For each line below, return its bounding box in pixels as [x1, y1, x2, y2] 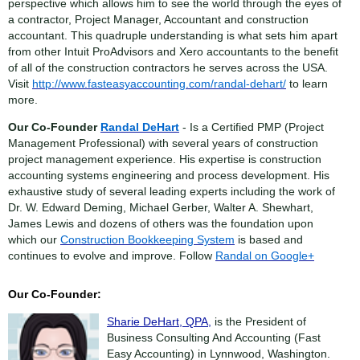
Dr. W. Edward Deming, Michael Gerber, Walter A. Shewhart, [8, 200, 313, 214]
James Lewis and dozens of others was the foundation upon [8, 216, 313, 230]
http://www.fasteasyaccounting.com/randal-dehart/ [32, 76, 286, 90]
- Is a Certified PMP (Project [179, 120, 324, 133]
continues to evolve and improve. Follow [8, 248, 215, 262]
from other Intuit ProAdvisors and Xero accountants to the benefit [8, 44, 338, 58]
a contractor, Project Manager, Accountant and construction [8, 12, 309, 26]
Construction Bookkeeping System [60, 232, 235, 246]
